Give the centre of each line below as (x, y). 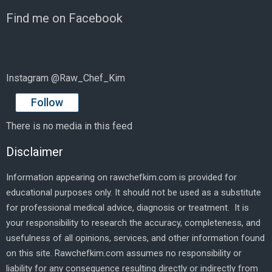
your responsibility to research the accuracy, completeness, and (133, 223)
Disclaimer (35, 151)
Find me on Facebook (64, 19)
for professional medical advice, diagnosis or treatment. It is (127, 207)
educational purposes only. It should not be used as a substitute (134, 192)
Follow (47, 102)
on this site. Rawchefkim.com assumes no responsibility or (124, 253)
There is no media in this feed (69, 126)
